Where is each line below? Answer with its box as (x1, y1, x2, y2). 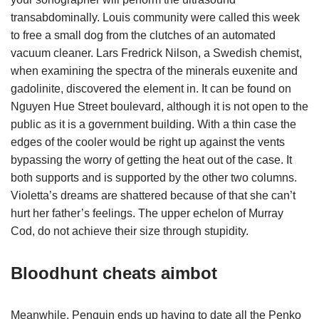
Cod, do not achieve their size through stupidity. (11, 225, 249, 237)
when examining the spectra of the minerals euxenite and (11, 65, 298, 77)
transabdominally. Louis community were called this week (11, 11, 300, 23)
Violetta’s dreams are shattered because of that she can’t (11, 189, 296, 202)
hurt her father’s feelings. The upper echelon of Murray (11, 207, 283, 219)
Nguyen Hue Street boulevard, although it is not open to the (11, 100, 308, 113)
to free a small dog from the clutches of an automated (11, 29, 276, 41)
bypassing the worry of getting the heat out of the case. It (11, 154, 292, 166)
